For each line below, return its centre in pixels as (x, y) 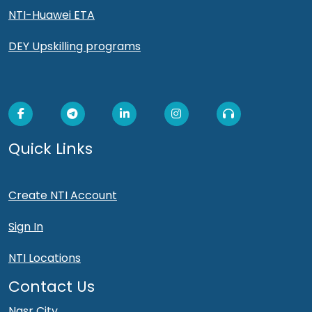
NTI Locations (45, 258)
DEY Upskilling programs (75, 46)
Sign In (26, 227)
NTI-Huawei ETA (52, 15)
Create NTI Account (63, 195)
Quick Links (50, 148)
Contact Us (52, 287)
